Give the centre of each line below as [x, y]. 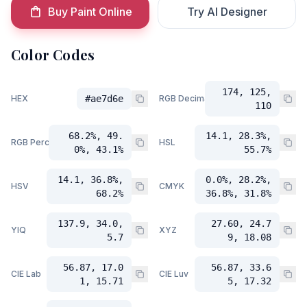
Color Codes [53, 54]
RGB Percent [37, 142]
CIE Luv [174, 274]
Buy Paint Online [90, 12]
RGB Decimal [185, 98]
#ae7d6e [104, 99]
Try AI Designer [227, 12]
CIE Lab [26, 274]
